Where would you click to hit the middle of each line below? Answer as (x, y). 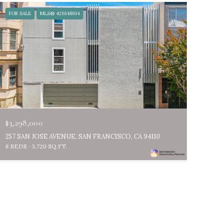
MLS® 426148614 (60, 13)
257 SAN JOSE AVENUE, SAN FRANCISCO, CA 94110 (82, 136)
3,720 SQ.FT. (49, 146)
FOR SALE (20, 13)
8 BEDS (16, 146)
